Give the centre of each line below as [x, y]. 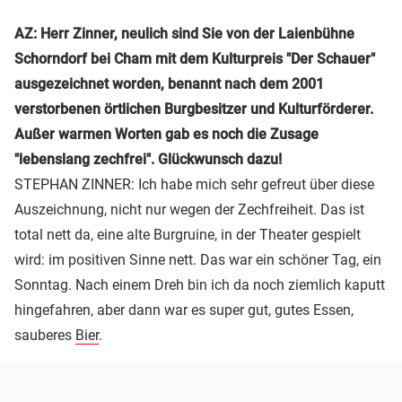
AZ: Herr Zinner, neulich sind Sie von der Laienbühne [184, 34]
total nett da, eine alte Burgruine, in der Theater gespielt [188, 235]
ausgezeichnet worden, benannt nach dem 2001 [169, 84]
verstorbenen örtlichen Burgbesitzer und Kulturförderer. [194, 109]
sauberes [45, 336]
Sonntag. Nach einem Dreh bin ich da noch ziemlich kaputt [200, 285]
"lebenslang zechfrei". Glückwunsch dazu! [148, 160]
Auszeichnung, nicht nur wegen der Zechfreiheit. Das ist [189, 210]
